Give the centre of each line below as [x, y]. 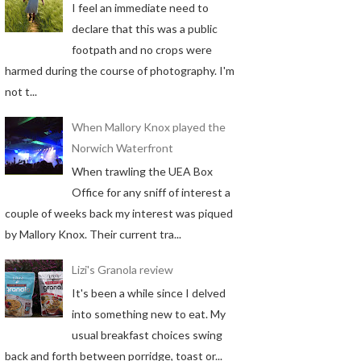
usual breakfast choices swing [147, 334]
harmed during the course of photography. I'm [120, 70]
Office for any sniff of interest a [151, 192]
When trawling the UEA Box [142, 171]
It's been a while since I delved [148, 293]
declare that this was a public [144, 28]
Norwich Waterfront [122, 148]
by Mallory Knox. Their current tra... [93, 234]
